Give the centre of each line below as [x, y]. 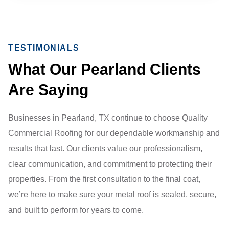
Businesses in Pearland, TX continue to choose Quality [108, 118]
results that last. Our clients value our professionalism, [105, 149]
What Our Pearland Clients [105, 70]
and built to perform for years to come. [76, 210]
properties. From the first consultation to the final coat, [104, 179]
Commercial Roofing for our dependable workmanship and [114, 133]
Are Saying [48, 90]
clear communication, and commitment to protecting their [110, 164]
